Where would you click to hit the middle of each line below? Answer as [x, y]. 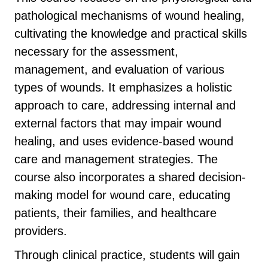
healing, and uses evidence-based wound [124, 141]
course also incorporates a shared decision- [130, 177]
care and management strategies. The [116, 159]
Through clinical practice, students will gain [127, 255]
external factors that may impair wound [118, 123]
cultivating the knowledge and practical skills [131, 33]
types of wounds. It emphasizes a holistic [123, 87]
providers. [41, 231]
